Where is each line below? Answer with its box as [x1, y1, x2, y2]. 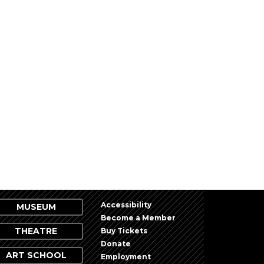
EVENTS [205, 176, 239, 189]
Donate [101, 239, 131, 249]
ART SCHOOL [5, 250, 67, 261]
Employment [101, 252, 151, 262]
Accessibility [101, 200, 151, 210]
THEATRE [15, 226, 57, 237]
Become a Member [101, 213, 176, 223]
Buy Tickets [101, 226, 147, 236]
